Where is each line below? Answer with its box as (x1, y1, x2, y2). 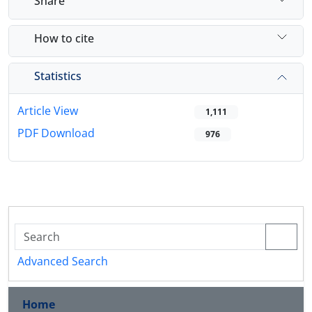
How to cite (34, 30, 94, 46)
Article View (17, 103, 78, 119)
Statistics (34, 68, 81, 84)
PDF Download (17, 125, 95, 141)
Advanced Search (17, 253, 108, 270)
